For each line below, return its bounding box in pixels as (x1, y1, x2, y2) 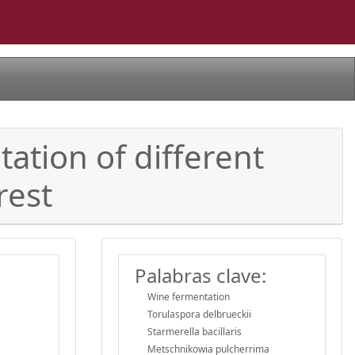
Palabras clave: (135, 261, 266, 288)
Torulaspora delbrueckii (147, 307, 251, 321)
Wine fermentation (147, 289, 230, 303)
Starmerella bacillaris (147, 324, 242, 338)
